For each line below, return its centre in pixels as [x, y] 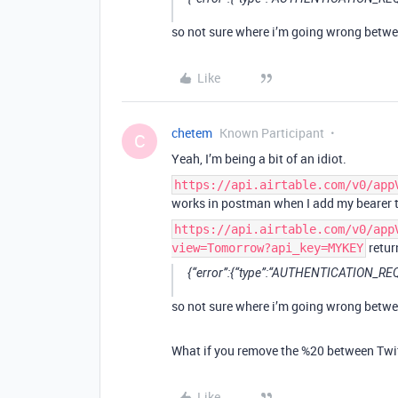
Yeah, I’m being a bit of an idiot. [259, 159]
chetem [192, 133]
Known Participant [272, 133]
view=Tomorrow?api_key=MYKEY [267, 248]
